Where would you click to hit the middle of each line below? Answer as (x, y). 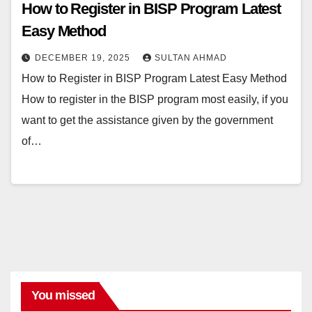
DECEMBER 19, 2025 (84, 58)
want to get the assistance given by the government (147, 120)
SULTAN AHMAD (191, 58)
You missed (63, 295)
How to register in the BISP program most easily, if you (155, 100)
